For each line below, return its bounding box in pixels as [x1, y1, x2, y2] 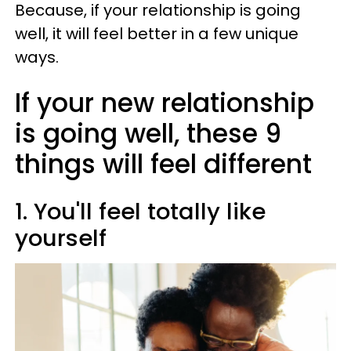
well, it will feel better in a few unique [15, 23, 299, 45]
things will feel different [15, 146, 312, 183]
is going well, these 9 [15, 115, 281, 152]
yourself [15, 223, 113, 254]
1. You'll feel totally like [15, 196, 266, 227]
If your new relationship [15, 85, 314, 121]
